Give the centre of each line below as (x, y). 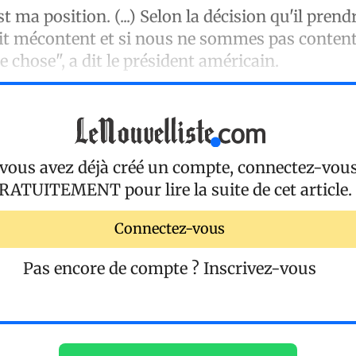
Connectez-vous (170, 229)
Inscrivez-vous (260, 268)
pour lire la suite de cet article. (236, 189)
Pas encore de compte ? (113, 268)
